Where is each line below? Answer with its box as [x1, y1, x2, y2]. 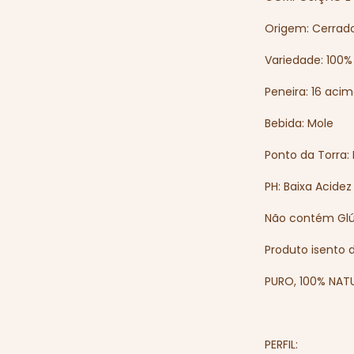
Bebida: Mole [265, 115, 334, 131]
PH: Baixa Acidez [265, 179, 352, 194]
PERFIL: [265, 337, 299, 352]
